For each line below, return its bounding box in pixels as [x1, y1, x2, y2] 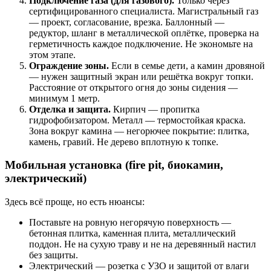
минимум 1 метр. [29, 93, 100, 103]
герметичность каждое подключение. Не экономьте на [29, 38, 253, 49]
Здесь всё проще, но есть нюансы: [5, 196, 145, 207]
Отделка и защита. [29, 103, 111, 114]
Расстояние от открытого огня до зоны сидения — [29, 82, 238, 93]
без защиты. [29, 249, 78, 260]
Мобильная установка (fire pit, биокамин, [5, 158, 223, 172]
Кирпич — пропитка [111, 103, 200, 114]
